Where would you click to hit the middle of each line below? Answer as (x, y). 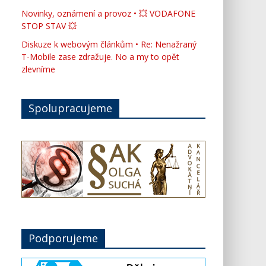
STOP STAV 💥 (49, 26)
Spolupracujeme (70, 108)
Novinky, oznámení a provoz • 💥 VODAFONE (108, 13)
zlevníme (38, 69)
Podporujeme (63, 238)
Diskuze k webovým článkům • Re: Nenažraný (109, 44)
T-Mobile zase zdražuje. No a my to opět (100, 57)
